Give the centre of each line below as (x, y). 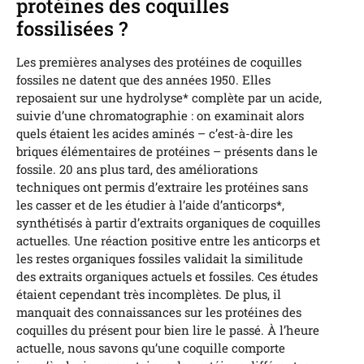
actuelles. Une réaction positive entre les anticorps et (168, 241)
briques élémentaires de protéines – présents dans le (167, 152)
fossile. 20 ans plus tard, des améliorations (137, 169)
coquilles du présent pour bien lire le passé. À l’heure (168, 330)
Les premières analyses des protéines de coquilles (159, 62)
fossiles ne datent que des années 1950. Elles (143, 80)
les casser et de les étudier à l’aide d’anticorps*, (150, 205)
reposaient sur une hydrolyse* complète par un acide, (169, 98)
